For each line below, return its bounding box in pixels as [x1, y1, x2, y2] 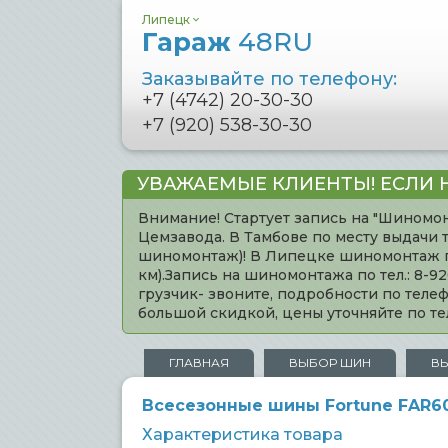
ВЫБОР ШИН [289, 355, 371, 370]
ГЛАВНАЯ [169, 355, 229, 370]
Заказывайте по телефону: [142, 68, 397, 90]
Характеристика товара [142, 425, 343, 444]
